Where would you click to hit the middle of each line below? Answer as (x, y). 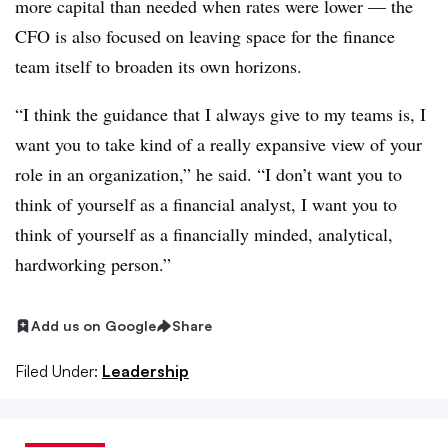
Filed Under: (56, 370)
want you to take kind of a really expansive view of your (218, 144)
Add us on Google (93, 325)
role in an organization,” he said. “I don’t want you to (208, 174)
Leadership (145, 370)
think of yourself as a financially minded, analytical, (204, 234)
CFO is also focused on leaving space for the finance (205, 36)
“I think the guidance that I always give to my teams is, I (220, 114)
